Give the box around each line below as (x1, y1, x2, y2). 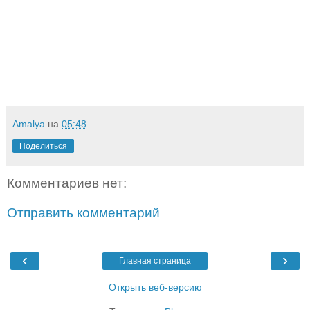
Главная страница (119, 255, 191, 266)
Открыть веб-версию (108, 281, 202, 293)
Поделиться (19, 140, 67, 151)
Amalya (12, 118, 45, 129)
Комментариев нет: (7, 175, 127, 190)
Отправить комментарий (7, 206, 160, 221)
